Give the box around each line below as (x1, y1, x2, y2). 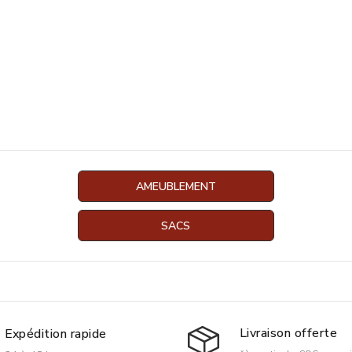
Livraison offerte (240, 324, 338, 342)
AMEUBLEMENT (135, 179, 216, 194)
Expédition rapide (4, 324, 107, 343)
